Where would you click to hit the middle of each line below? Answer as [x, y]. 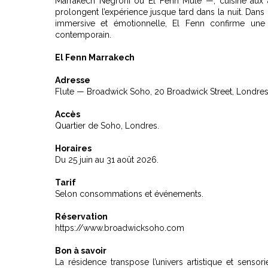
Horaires [73, 148]
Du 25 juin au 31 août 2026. [107, 159]
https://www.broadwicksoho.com [120, 228]
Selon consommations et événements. [129, 194]
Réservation [81, 216]
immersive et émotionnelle [110, 23]
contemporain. [83, 34]
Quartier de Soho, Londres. [107, 125]
